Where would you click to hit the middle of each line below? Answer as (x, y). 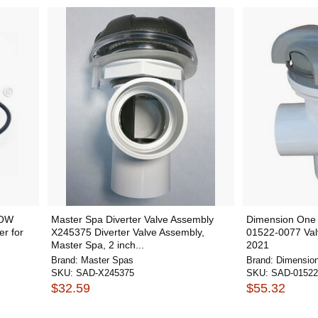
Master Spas (107, 260)
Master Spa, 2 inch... (97, 245)
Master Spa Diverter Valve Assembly (132, 219)
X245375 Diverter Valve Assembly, (127, 232)
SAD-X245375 (105, 273)
